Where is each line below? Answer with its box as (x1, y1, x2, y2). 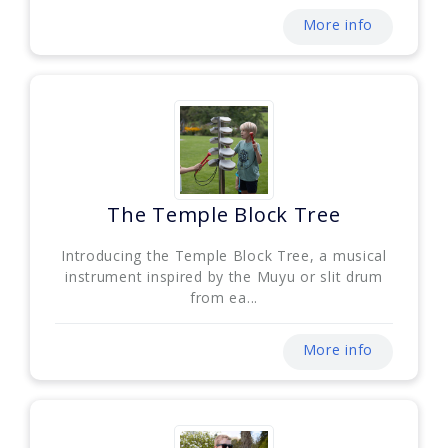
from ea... (189, 287, 259, 307)
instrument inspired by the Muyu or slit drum (65, 266, 383, 286)
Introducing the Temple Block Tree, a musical (61, 245, 387, 265)
